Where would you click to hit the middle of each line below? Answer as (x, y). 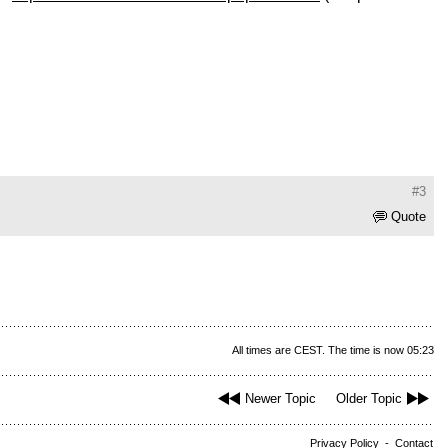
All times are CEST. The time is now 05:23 (333, 350)
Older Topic (369, 399)
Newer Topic (280, 399)
